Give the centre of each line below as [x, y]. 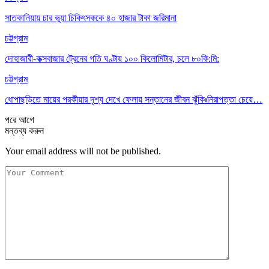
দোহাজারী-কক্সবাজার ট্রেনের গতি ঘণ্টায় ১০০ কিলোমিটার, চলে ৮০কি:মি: [112, 58]
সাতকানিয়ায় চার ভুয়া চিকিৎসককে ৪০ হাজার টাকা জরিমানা [91, 17]
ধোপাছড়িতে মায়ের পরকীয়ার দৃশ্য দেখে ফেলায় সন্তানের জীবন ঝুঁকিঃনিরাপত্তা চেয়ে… [134, 99]
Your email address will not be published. [83, 151]
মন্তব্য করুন [24, 130]
